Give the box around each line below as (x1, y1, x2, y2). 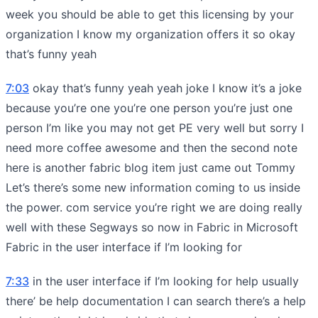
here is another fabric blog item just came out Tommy (6, 160, 295, 175)
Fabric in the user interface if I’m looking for (6, 239, 242, 254)
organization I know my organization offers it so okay (6, 26, 295, 41)
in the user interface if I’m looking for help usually (29, 273, 299, 288)
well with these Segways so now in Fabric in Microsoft (6, 219, 298, 234)
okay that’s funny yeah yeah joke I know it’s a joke (29, 80, 302, 95)
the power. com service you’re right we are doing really (6, 199, 302, 214)
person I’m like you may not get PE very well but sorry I (6, 120, 304, 135)
